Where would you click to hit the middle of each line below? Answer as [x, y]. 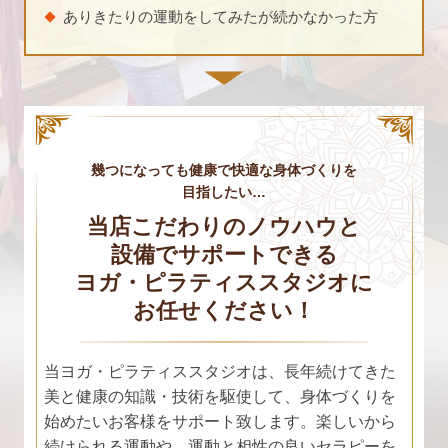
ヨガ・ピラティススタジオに [224, 282]
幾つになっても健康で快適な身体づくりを [224, 170]
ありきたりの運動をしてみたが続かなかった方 [220, 17]
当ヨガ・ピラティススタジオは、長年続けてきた [220, 371]
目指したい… [224, 192]
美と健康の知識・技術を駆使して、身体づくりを [220, 396]
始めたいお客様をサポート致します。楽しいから [220, 421]
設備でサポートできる [224, 254]
